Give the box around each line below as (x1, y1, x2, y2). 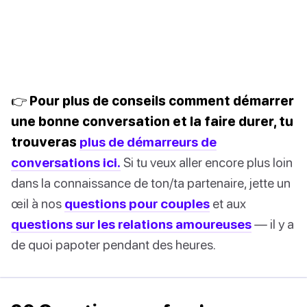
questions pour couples (64, 195, 210, 211)
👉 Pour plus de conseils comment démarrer (11, 92, 294, 108)
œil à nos (11, 195, 64, 211)
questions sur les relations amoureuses (11, 215, 251, 232)
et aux (210, 195, 246, 211)
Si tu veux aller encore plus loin (121, 153, 293, 170)
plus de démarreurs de (79, 133, 217, 149)
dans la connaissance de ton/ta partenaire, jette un (11, 174, 291, 191)
